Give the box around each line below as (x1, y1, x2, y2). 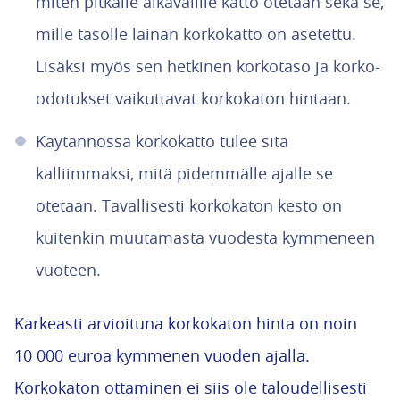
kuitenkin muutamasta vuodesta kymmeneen (36, 227, 375, 248)
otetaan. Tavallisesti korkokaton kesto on (36, 195, 342, 216)
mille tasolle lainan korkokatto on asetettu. (36, 23, 356, 45)
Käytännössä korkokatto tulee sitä (36, 130, 288, 152)
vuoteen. (36, 259, 101, 280)
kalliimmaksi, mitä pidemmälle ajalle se (36, 162, 333, 184)
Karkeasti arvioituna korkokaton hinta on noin (14, 312, 357, 334)
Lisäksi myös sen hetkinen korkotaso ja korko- (36, 55, 380, 77)
